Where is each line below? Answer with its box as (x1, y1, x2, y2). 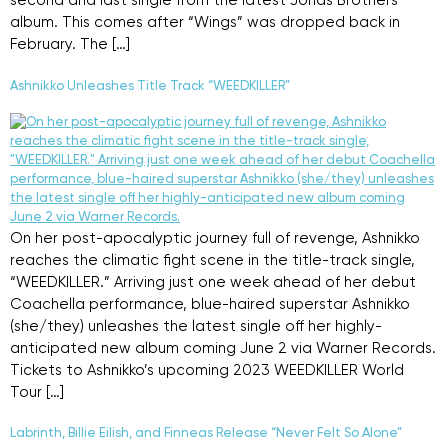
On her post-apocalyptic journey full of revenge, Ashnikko (10, 230, 420, 246)
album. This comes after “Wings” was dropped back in (10, 15, 400, 31)
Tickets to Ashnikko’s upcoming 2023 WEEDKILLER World (10, 362, 404, 378)
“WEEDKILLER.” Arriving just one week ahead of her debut (10, 274, 416, 290)
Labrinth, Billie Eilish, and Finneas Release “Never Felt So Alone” (10, 427, 402, 441)
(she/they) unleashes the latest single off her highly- (10, 318, 382, 334)
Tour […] (10, 384, 64, 400)
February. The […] (10, 37, 130, 53)
